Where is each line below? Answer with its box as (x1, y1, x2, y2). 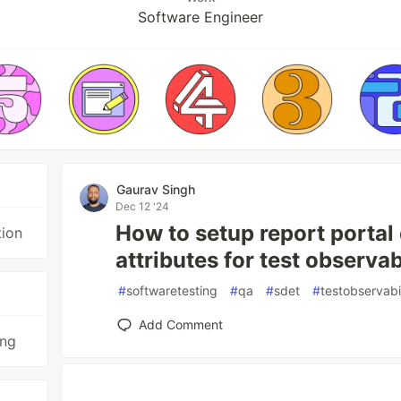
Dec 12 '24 (115, 200, 170, 213)
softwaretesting (126, 283, 218, 298)
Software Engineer (138, 8, 263, 26)
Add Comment (139, 317, 224, 332)
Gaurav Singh (116, 182, 196, 197)
